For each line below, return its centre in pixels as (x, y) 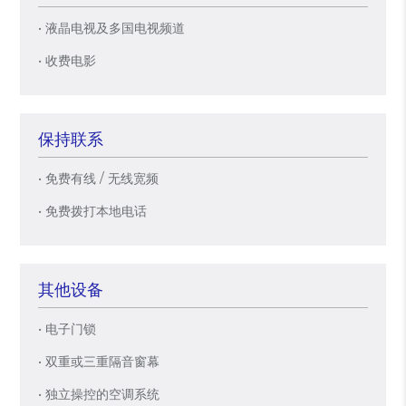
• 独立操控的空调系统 (99, 394)
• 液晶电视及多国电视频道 (112, 28)
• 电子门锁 (68, 329)
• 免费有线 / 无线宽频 (99, 179)
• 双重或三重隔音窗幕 (99, 362)
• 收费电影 (68, 61)
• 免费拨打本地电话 (93, 211)
